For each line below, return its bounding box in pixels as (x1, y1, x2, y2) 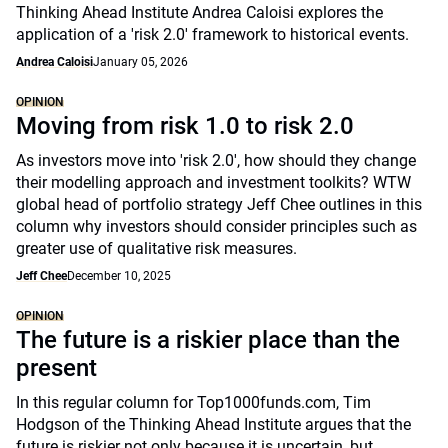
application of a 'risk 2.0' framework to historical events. (16, 25, 413, 44)
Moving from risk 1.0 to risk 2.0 (16, 112, 354, 140)
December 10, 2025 (67, 269, 171, 283)
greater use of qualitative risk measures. (16, 239, 297, 258)
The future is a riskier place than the (16, 326, 400, 354)
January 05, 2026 (93, 55, 188, 69)
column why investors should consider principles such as (16, 217, 417, 236)
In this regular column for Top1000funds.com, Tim (16, 393, 371, 412)
